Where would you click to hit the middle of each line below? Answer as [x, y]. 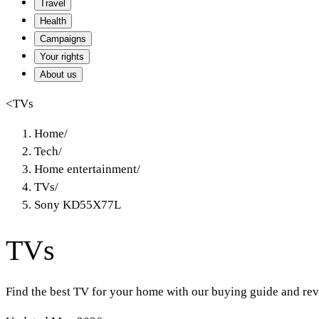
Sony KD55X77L [78, 205]
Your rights [62, 57]
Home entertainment [85, 169]
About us [58, 74]
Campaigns [63, 39]
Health [53, 21]
